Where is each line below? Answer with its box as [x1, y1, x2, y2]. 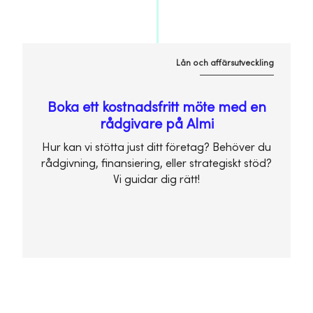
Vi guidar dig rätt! [113, 173, 200, 187]
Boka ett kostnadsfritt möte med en [47, 99, 266, 116]
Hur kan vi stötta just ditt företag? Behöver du [42, 141, 271, 154]
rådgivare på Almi [99, 115, 214, 133]
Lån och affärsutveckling [176, 57, 274, 68]
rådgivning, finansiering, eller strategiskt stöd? [41, 157, 272, 170]
